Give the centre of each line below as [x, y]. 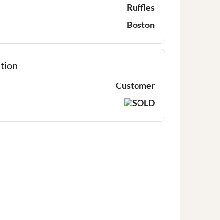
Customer [135, 85]
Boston [141, 24]
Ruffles [141, 7]
